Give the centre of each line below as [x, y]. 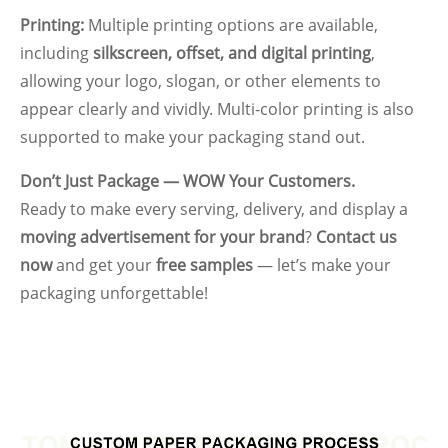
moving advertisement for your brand [162, 236]
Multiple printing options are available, [231, 24]
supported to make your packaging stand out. [192, 136]
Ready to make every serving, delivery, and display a [214, 208]
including [56, 52]
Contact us [356, 236]
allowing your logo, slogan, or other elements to [200, 80]
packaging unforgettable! [114, 292]
